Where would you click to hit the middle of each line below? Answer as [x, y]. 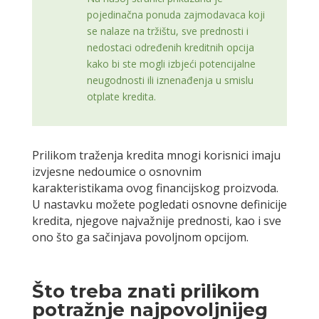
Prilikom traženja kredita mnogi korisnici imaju [156, 156]
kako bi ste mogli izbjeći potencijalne [171, 64]
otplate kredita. [121, 97]
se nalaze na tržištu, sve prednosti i [167, 31]
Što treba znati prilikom [146, 292]
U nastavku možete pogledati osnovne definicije [159, 205]
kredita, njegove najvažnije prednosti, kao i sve [156, 221]
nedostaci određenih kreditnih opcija [170, 48]
